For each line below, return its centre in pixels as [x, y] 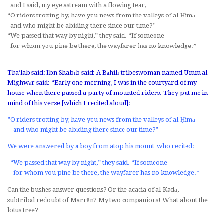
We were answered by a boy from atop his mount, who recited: [101, 146]
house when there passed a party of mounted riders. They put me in [108, 93]
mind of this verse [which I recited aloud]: [69, 103]
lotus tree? [23, 210]
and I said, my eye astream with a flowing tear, [77, 5]
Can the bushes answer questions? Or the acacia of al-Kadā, [93, 189]
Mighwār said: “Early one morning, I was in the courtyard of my [102, 82]
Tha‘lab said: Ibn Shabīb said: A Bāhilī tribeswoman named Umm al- [108, 72]
